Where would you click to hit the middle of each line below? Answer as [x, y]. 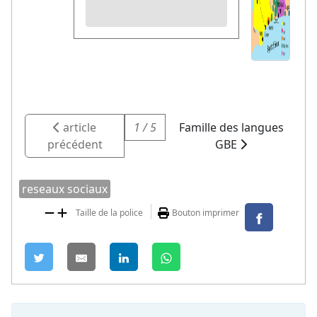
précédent [75, 144]
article [79, 127]
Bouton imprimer [206, 212]
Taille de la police [109, 212]
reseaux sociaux [65, 189]
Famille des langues [231, 127]
